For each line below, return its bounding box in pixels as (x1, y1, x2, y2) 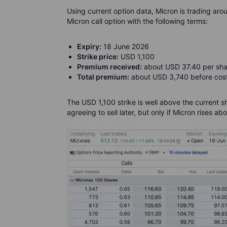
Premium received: (77, 62, 142, 71)
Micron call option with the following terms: (67, 17, 208, 26)
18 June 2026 (101, 42, 149, 51)
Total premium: (77, 72, 129, 82)
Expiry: (77, 42, 101, 51)
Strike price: (77, 52, 119, 61)
